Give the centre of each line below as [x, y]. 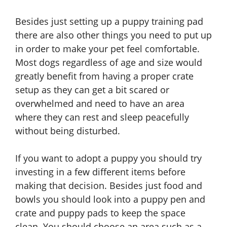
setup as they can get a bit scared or [92, 90]
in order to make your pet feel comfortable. [107, 49]
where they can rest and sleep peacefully [102, 117]
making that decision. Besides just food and [109, 186]
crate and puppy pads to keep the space [100, 213]
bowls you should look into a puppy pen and [110, 199]
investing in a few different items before [100, 172]
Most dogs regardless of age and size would [109, 63]
